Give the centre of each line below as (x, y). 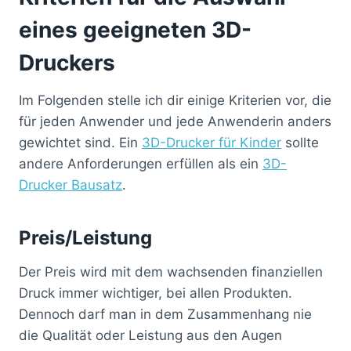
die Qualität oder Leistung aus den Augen (150, 335)
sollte (300, 142)
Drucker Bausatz (71, 185)
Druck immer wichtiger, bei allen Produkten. (156, 293)
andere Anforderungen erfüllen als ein (141, 163)
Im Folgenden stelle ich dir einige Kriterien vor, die (175, 100)
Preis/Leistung (85, 237)
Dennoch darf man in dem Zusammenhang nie (165, 314)
